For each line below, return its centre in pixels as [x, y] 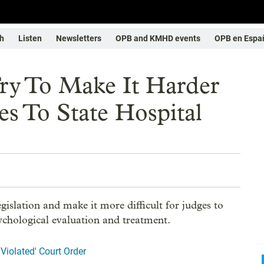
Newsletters [79, 38]
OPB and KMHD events [158, 38]
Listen [30, 38]
